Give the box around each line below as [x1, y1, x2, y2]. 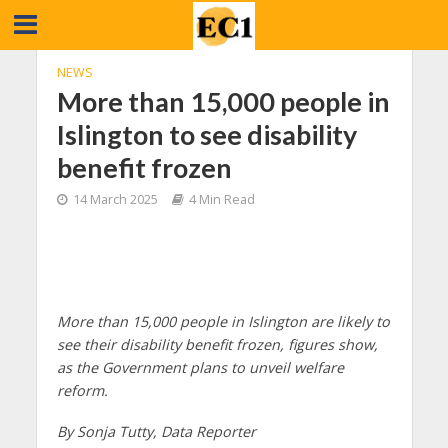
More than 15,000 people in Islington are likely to [56, 312, 390, 331]
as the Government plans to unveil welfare [56, 358, 344, 377]
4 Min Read [188, 191, 255, 208]
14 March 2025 [72, 191, 158, 208]
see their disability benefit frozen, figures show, [56, 335, 378, 354]
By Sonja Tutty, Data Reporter [56, 421, 256, 441]
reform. [56, 381, 108, 400]
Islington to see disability [56, 118, 357, 151]
